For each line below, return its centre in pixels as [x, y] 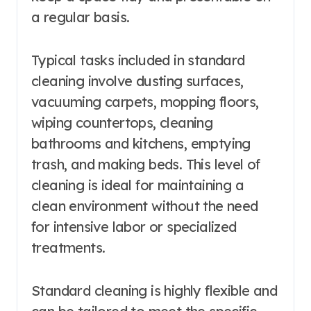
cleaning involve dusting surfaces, [137, 81]
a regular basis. [81, 17]
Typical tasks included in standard [138, 60]
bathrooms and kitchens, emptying [141, 143]
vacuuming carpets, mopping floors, [145, 101]
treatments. [68, 247]
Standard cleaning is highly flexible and [154, 290]
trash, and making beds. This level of [146, 164]
